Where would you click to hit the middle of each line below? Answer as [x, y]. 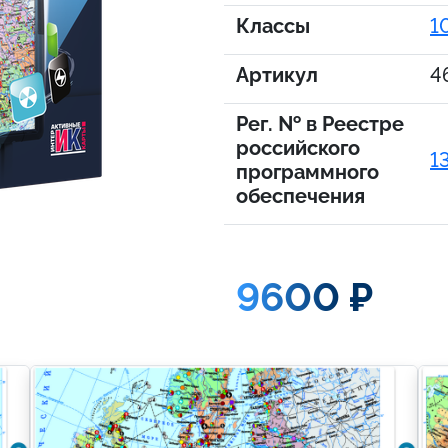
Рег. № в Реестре [320, 124]
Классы [273, 26]
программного [307, 172]
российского [298, 148]
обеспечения [300, 196]
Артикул [277, 75]
